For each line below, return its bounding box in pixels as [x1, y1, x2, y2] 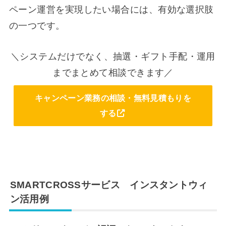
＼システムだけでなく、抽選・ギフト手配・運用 [11, 51, 215, 62]
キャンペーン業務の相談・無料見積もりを [35, 93, 191, 103]
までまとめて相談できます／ [52, 68, 174, 78]
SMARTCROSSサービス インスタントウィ [10, 180, 208, 191]
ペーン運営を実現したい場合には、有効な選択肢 [9, 5, 214, 15]
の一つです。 [9, 21, 65, 31]
